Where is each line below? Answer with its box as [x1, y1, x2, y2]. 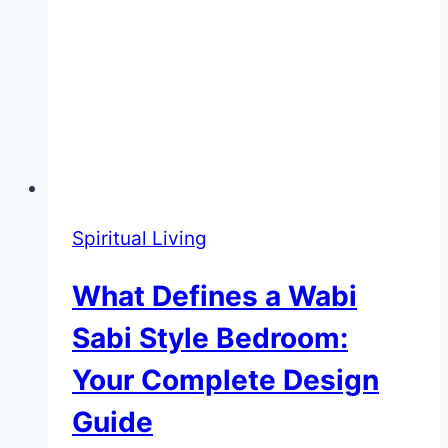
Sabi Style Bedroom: [72, 321, 348, 356]
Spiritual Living [72, 227, 207, 251]
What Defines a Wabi [72, 279, 357, 314]
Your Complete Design [72, 363, 379, 398]
